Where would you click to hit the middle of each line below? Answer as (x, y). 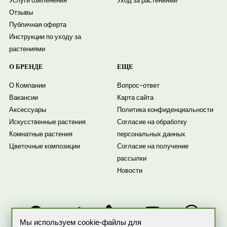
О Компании (27, 86)
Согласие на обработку (152, 122)
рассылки (132, 159)
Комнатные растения (41, 134)
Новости (130, 171)
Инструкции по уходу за (45, 36)
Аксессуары (27, 110)
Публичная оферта (37, 24)
